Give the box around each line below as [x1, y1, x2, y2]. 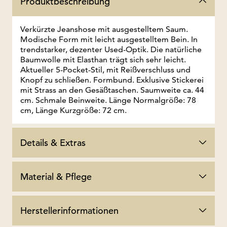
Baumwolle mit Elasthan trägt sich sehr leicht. [20, 54, 186, 64]
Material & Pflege [20, 170, 92, 182]
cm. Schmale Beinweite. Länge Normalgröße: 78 [20, 95, 196, 105]
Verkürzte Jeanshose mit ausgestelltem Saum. [20, 24, 188, 34]
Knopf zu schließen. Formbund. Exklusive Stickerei [20, 74, 204, 85]
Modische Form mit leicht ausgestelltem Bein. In [20, 34, 198, 44]
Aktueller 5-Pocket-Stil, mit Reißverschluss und [20, 64, 191, 74]
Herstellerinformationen [20, 204, 119, 216]
